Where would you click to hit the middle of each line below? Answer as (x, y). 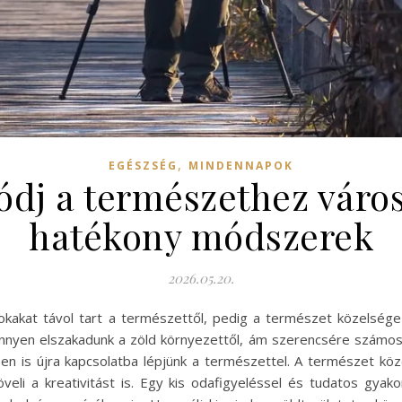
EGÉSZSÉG (143, 166)
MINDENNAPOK (241, 166)
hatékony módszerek (201, 236)
